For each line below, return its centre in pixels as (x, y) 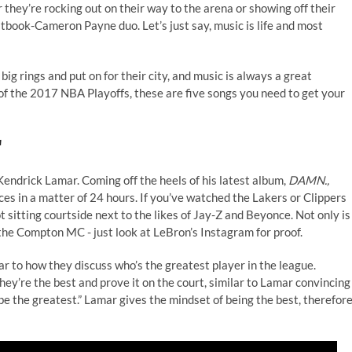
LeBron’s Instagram (203, 232)
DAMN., (309, 180)
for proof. (278, 232)
